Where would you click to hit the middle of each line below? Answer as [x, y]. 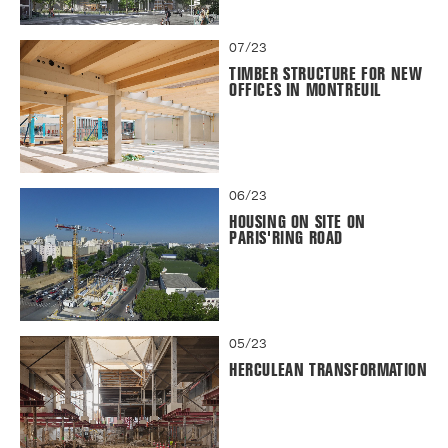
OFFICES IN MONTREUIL [305, 90]
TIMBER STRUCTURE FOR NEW [326, 74]
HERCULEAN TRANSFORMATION [328, 370]
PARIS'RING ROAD [286, 238]
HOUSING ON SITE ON [297, 222]
